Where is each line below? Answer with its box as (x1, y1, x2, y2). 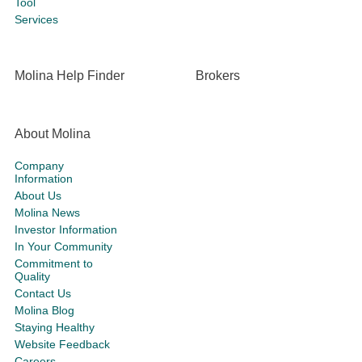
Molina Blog (15, 304, 74, 317)
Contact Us (15, 287, 71, 300)
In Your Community (15, 240, 112, 253)
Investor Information (15, 223, 117, 236)
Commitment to (15, 257, 93, 270)
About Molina (15, 127, 90, 141)
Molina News (15, 206, 80, 219)
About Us (15, 189, 61, 202)
